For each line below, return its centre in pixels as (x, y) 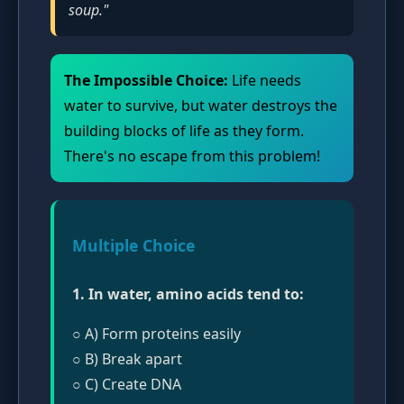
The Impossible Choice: (146, 81)
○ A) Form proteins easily (156, 333)
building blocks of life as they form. (184, 131)
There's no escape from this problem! (192, 156)
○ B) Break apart (127, 358)
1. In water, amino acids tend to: (188, 294)
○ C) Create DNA (127, 384)
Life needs (265, 81)
